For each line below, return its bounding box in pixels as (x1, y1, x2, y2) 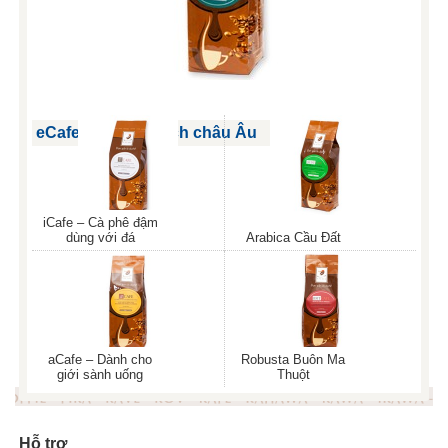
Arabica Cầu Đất (245, 229, 341, 245)
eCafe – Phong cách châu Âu (36, 123, 258, 141)
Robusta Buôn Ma (241, 351, 345, 367)
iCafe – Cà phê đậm (42, 214, 158, 230)
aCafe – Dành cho (48, 351, 153, 367)
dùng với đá (65, 229, 135, 245)
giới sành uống (57, 366, 144, 382)
